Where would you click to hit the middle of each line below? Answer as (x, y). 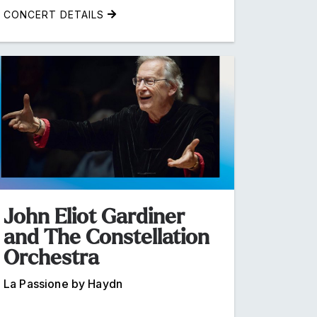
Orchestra (51, 257)
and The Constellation (106, 237)
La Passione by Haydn (63, 283)
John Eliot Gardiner (94, 216)
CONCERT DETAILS (56, 14)
